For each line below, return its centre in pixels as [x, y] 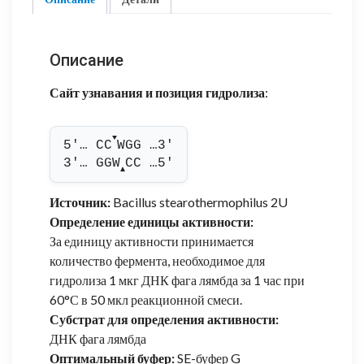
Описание [87, 60]
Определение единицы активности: [152, 221]
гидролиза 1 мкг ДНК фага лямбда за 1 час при [177, 279]
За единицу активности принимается [152, 240]
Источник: [80, 201]
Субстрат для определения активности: [164, 318]
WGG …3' [145, 145]
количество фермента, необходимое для [157, 260]
